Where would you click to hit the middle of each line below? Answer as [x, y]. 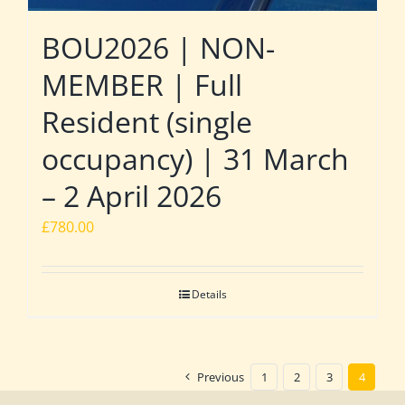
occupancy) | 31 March [195, 158]
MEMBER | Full [142, 84]
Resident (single [147, 121]
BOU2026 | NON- [158, 47]
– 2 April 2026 [132, 195]
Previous [221, 377]
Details [209, 294]
